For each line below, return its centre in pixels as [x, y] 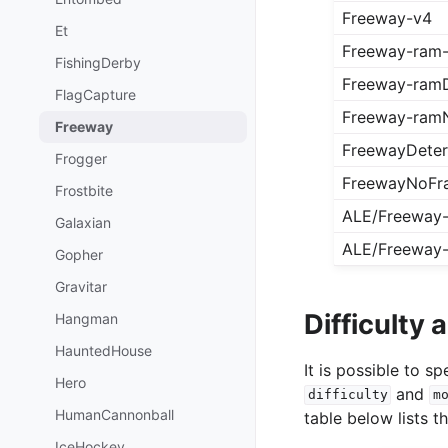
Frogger [81, 158]
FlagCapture [95, 94]
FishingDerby [98, 62]
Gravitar [81, 286]
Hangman [86, 318]
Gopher [79, 254]
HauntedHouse [103, 350]
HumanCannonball [114, 414]
